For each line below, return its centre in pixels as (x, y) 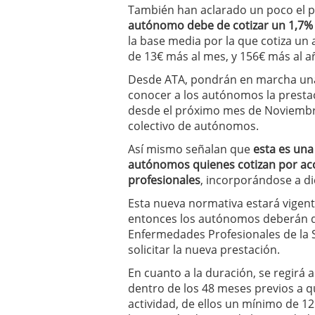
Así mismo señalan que (191, 149)
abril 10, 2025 (270, 11)
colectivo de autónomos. (193, 126)
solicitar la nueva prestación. (204, 250)
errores (218, 11)
